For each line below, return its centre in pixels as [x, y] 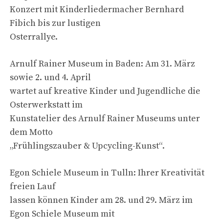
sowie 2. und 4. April [50, 77]
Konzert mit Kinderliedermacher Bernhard [97, 9]
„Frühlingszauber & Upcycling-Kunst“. [87, 146]
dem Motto [31, 132]
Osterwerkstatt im [46, 105]
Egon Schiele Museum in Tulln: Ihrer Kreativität [107, 173]
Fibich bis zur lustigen [55, 23]
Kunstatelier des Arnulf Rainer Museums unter [105, 118]
